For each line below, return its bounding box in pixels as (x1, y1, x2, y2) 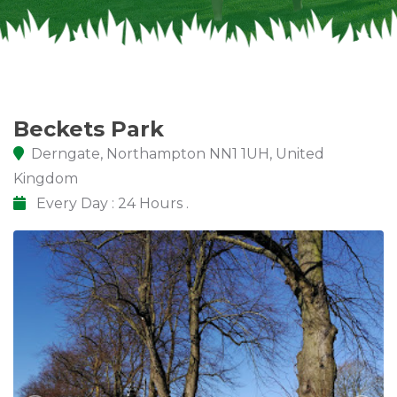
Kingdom (13, 170, 78, 188)
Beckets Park (13, 116, 164, 143)
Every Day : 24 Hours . (33, 195, 189, 213)
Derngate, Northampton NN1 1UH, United (31, 145, 324, 163)
